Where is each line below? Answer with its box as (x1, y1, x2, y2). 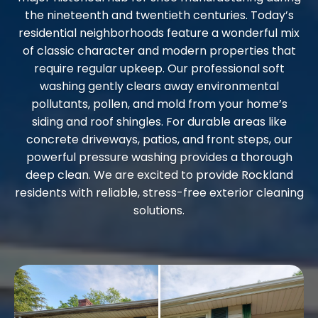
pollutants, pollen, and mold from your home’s (31, 95, 287, 112)
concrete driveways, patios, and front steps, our (26, 131, 292, 148)
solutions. (133, 202, 185, 219)
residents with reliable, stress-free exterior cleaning (14, 184, 304, 201)
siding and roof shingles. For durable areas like (31, 113, 287, 130)
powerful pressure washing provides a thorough (26, 148, 292, 165)
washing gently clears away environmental (39, 77, 279, 94)
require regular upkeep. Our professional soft (33, 60, 285, 77)
